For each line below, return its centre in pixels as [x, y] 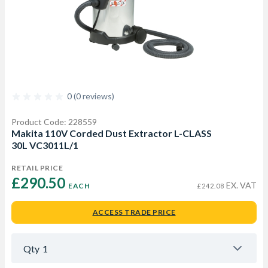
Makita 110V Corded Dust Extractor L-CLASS [112, 133]
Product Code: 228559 [54, 122]
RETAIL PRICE [37, 168]
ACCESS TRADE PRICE [134, 212]
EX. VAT [240, 185]
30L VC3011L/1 [45, 145]
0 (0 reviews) [91, 96]
